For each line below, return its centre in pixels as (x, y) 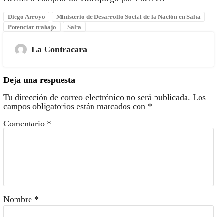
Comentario (25, 123)
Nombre (19, 199)
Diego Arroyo (26, 16)
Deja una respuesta (39, 80)
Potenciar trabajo (32, 27)
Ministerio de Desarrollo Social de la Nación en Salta (128, 16)
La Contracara (59, 49)
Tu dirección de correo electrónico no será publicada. (97, 97)
